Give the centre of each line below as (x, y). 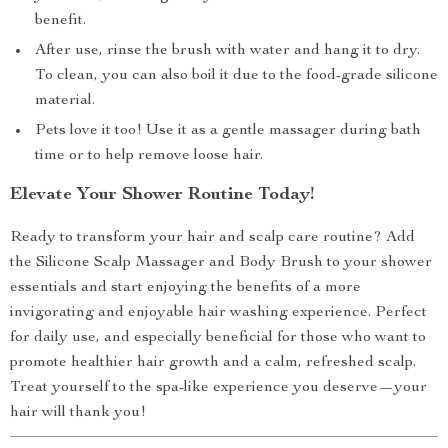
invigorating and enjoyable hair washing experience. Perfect (218, 313)
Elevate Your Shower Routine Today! (162, 195)
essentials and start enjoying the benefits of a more (185, 288)
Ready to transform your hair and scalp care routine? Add (212, 238)
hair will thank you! (78, 413)
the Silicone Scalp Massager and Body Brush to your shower (221, 263)
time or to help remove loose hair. (149, 156)
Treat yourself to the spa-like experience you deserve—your (218, 388)
